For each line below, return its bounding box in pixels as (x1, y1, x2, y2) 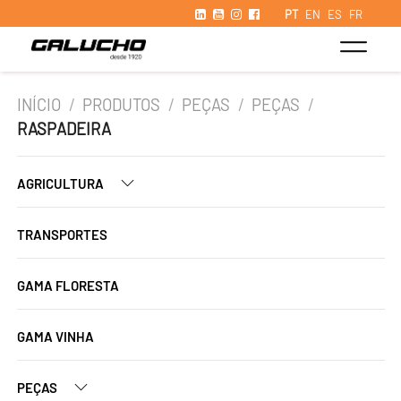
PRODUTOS (82, 95, 161, 115)
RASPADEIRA (17, 119, 111, 139)
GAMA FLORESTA (17, 277, 119, 294)
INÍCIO (17, 95, 61, 115)
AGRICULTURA (17, 175, 107, 192)
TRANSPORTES (17, 226, 107, 243)
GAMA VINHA (17, 328, 94, 345)
